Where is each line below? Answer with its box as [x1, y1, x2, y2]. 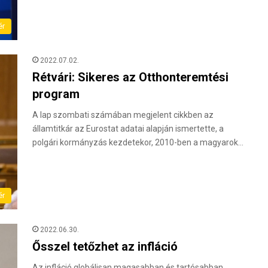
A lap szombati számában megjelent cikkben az [32, 109, 214, 120]
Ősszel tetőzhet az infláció [32, 239, 178, 254]
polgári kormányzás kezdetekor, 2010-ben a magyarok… [32, 137, 243, 147]
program [32, 86, 80, 101]
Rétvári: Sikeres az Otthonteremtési [32, 69, 229, 84]
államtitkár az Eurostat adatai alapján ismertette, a [32, 123, 224, 133]
